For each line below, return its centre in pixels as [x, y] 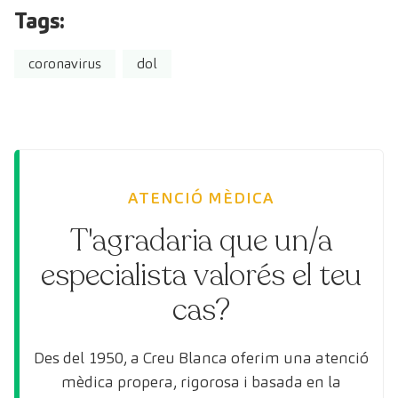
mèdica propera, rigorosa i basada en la [201, 381]
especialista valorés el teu [201, 275]
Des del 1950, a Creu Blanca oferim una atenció [201, 357]
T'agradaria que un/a [201, 240]
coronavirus [65, 63]
